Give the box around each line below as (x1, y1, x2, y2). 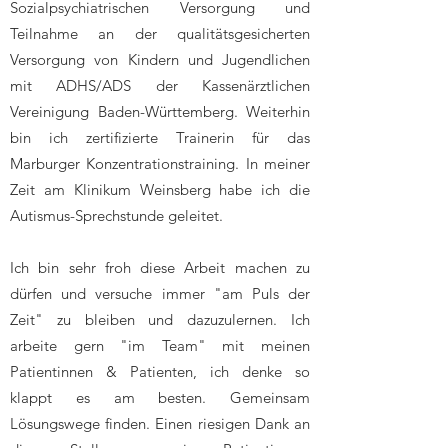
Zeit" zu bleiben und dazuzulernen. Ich (10, 310, 310, 329)
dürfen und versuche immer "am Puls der (10, 284, 310, 303)
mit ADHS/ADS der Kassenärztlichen (10, 76, 310, 95)
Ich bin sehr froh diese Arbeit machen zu (10, 258, 310, 277)
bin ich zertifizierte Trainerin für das (10, 128, 310, 147)
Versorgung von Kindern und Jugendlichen (10, 50, 310, 69)
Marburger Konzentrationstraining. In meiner (10, 154, 310, 173)
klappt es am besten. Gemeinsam (10, 388, 310, 407)
